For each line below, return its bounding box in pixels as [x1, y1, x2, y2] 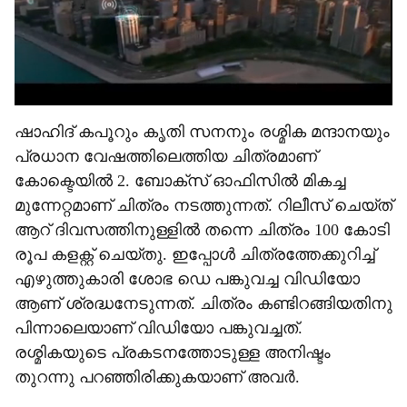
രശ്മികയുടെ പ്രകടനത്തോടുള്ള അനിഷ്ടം [15, 343, 331, 362]
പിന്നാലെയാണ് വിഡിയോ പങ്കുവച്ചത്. [15, 319, 303, 337]
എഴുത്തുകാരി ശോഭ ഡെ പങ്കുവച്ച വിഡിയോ [15, 270, 360, 288]
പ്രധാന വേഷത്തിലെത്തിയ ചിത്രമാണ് [15, 147, 317, 165]
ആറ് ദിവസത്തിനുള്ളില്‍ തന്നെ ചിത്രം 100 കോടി [15, 221, 390, 239]
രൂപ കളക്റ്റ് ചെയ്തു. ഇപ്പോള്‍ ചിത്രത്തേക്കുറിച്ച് [15, 245, 375, 263]
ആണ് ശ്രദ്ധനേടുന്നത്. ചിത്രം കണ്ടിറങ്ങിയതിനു [15, 294, 392, 313]
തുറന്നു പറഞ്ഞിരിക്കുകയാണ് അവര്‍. [15, 368, 300, 386]
